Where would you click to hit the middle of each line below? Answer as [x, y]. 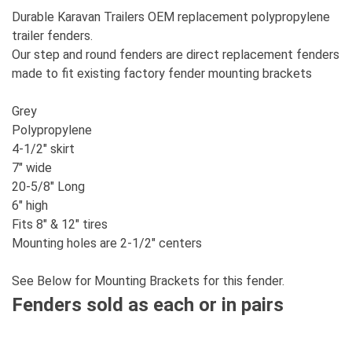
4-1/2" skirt [43, 149]
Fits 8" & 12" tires [60, 225]
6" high [30, 206]
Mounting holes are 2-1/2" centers [107, 244]
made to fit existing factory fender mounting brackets [162, 74]
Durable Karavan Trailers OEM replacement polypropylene [171, 17]
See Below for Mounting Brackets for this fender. [148, 281]
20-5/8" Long [48, 187]
